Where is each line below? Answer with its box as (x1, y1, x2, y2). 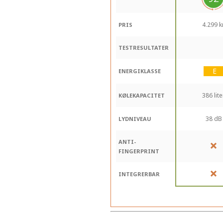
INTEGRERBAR (118, 170, 160, 178)
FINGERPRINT (118, 147, 159, 155)
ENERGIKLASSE (118, 67, 161, 75)
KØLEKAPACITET (118, 92, 165, 100)
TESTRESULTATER (118, 44, 169, 52)
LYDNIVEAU (118, 115, 151, 123)
